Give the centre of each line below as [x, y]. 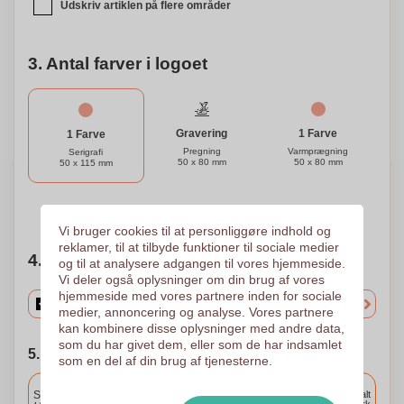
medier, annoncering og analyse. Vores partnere [196, 312]
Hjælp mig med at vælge [248, 209]
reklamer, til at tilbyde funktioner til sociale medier [198, 247]
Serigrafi [86, 152]
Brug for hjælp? [129, 209]
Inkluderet [295, 383]
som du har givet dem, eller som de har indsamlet [200, 344]
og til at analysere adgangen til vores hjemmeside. [202, 263]
